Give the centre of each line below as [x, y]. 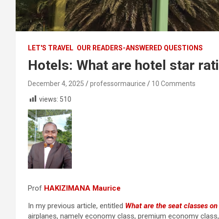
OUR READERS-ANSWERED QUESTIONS [140, 48]
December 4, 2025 [56, 83]
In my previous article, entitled [77, 206]
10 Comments [174, 83]
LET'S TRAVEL [51, 48]
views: [49, 99]
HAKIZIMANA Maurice [82, 188]
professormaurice [118, 83]
